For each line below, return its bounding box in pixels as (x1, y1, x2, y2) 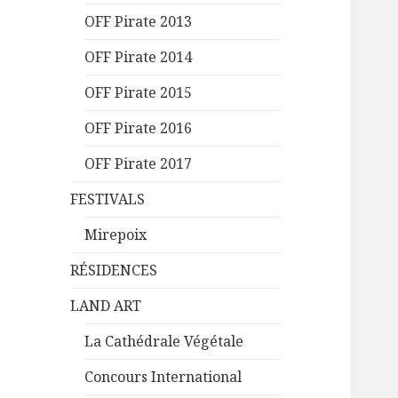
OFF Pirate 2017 (84, 154, 193, 174)
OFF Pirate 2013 (84, 12, 193, 32)
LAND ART (70, 296, 142, 316)
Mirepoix (84, 225, 147, 245)
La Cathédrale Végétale (84, 331, 244, 352)
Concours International (84, 367, 243, 387)
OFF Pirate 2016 (84, 118, 193, 139)
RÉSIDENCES (70, 260, 158, 281)
